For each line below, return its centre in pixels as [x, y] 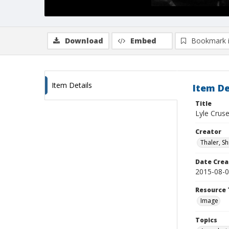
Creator [208, 132]
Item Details [72, 85]
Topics [206, 220]
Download [84, 41]
